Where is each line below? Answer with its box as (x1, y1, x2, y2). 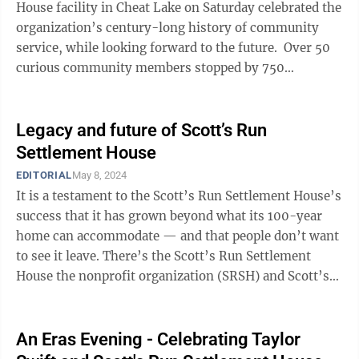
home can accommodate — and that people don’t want (16, 228, 339, 244)
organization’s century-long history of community (16, 20, 319, 35)
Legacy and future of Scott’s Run (16, 120, 267, 140)
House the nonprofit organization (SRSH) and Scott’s (16, 268, 329, 284)
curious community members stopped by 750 (16, 60, 284, 75)
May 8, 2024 (71, 169, 127, 181)
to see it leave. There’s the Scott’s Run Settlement (16, 248, 103, 264)
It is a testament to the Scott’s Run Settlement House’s (16, 188, 341, 204)
